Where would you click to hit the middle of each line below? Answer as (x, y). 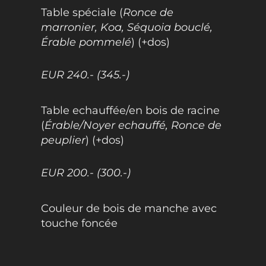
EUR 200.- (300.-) (85, 172)
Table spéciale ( (82, 12)
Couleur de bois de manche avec (129, 208)
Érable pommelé (86, 42)
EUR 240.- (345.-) (85, 75)
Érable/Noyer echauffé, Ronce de (133, 125)
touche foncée (79, 223)
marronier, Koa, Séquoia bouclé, (126, 27)
